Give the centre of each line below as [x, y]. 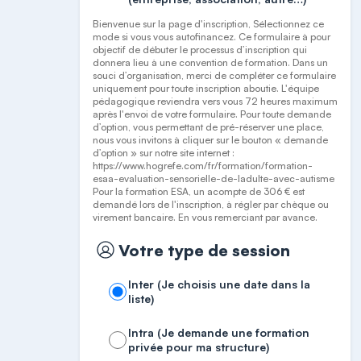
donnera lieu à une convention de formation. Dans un [211, 62]
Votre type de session [205, 250]
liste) [141, 299]
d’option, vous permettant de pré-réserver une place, [209, 127]
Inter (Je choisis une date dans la [220, 284]
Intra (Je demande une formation [219, 332]
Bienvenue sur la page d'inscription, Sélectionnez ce [209, 24]
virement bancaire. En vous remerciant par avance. [205, 217]
